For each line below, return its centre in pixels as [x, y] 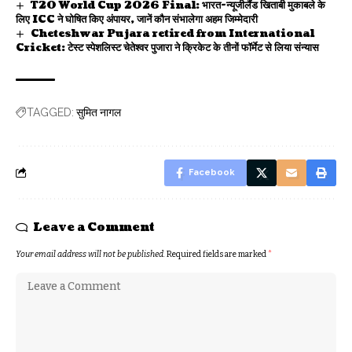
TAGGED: [50, 112]
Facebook [212, 172]
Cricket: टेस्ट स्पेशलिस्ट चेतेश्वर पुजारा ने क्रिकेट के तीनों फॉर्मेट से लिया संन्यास [167, 48]
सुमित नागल [99, 112]
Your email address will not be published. [90, 254]
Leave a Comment [94, 227]
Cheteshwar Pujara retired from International [172, 33]
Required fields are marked [217, 254]
